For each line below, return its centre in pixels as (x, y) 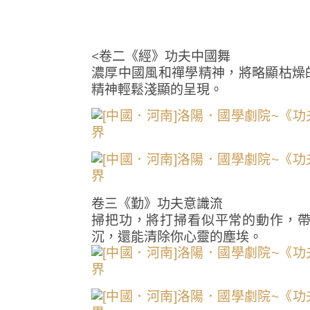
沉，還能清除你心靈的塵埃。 (177, 237)
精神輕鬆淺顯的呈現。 (157, 89)
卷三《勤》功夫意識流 (157, 203)
